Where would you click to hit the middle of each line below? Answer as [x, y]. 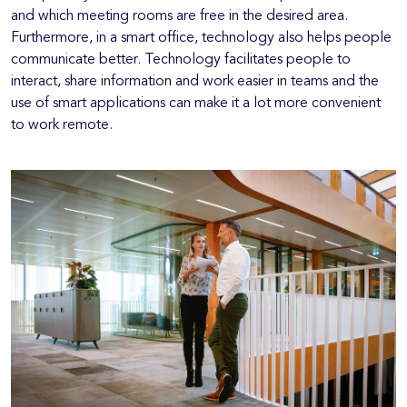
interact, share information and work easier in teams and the [195, 82]
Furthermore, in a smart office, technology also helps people [201, 39]
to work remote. [62, 126]
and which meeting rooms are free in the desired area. [179, 17]
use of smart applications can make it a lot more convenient [196, 104]
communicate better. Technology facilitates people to [181, 60]
